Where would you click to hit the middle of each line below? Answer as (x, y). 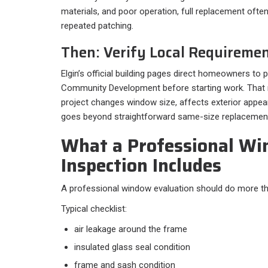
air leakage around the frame (131, 229)
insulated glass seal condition (132, 247)
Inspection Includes (141, 165)
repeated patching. (97, 25)
